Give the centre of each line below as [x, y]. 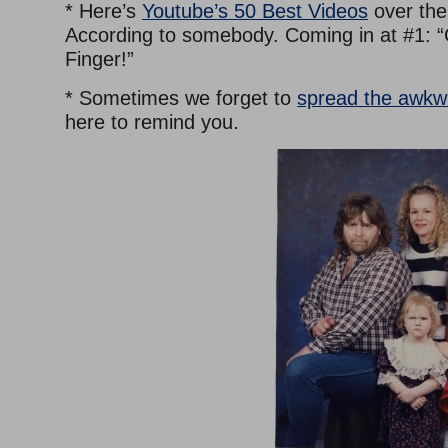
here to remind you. [152, 122]
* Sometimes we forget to [181, 98]
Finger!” [99, 59]
